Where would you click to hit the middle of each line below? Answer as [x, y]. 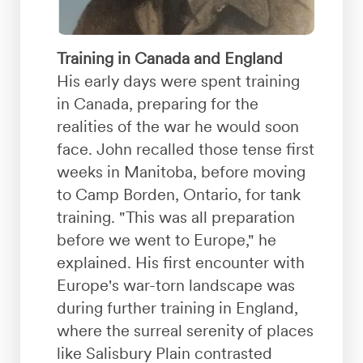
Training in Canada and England [169, 58]
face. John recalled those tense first [185, 149]
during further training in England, [177, 307]
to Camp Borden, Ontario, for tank [178, 194]
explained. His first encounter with [180, 262]
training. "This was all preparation [175, 217]
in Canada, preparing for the [157, 103]
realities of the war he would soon [177, 126]
